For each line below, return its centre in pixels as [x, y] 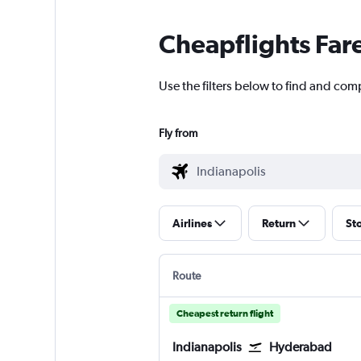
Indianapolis [207, 347]
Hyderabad [300, 347]
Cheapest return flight [224, 314]
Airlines [192, 224]
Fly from [178, 133]
